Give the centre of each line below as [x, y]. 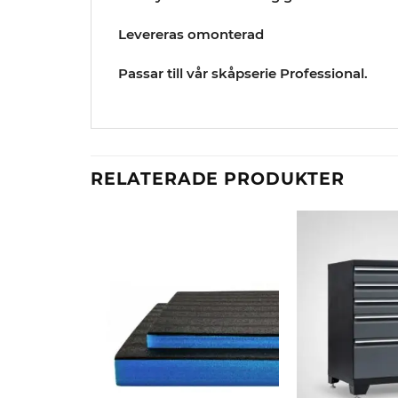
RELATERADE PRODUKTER [218, 179]
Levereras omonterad [191, 34]
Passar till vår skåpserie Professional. [243, 73]
